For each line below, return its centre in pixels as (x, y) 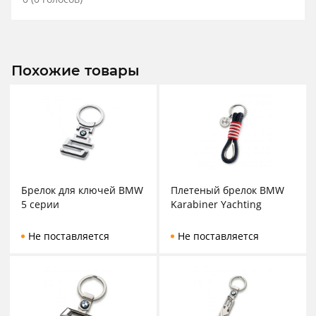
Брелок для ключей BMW (82, 190)
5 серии (40, 205)
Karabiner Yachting (216, 205)
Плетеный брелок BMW (227, 190)
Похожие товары (75, 71)
